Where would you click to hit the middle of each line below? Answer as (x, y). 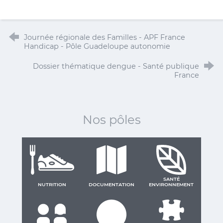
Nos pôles (111, 119)
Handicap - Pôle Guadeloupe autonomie (97, 46)
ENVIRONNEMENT (171, 184)
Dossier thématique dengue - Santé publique (116, 66)
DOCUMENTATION (111, 184)
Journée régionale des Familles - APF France (104, 37)
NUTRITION (52, 184)
